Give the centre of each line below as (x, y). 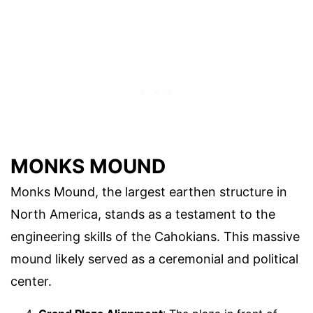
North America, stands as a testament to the (143, 214)
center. (31, 281)
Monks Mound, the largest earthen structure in (149, 191)
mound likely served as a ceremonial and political (154, 259)
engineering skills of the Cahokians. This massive (155, 236)
